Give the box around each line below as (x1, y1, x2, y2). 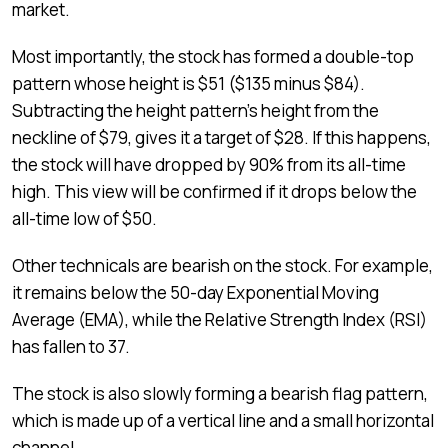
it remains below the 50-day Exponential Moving (12, 280, 379, 304)
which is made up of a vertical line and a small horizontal (12, 408, 434, 432)
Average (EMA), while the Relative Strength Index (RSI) (12, 307, 427, 331)
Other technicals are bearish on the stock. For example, (12, 253, 433, 277)
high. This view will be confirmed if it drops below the (12, 179, 417, 203)
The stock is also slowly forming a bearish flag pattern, (12, 381, 428, 405)
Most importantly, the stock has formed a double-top (12, 44, 414, 68)
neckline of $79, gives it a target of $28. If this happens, (12, 125, 431, 149)
